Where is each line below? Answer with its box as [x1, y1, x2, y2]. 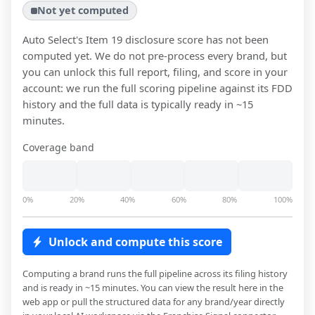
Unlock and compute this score [49, 234, 222, 250]
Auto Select [22, 32, 76, 47]
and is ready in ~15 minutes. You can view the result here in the [22, 281, 283, 295]
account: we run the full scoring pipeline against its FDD [22, 81, 292, 96]
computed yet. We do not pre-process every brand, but [22, 49, 287, 63]
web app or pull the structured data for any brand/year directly [22, 295, 285, 309]
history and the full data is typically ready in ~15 [22, 97, 253, 112]
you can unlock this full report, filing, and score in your [22, 65, 288, 79]
